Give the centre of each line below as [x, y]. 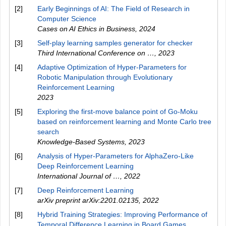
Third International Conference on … [96, 53]
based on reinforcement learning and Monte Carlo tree [124, 122]
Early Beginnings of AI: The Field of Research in [114, 9]
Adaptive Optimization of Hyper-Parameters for [112, 67]
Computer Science [67, 19]
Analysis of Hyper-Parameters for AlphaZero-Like [116, 156]
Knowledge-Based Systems [81, 142]
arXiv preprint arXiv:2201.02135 [88, 200]
